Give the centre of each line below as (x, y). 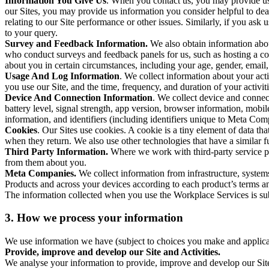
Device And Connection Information (79, 97)
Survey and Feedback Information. (77, 43)
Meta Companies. (41, 173)
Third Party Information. (58, 151)
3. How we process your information (94, 218)
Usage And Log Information (62, 76)
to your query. (31, 32)
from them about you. (46, 162)
